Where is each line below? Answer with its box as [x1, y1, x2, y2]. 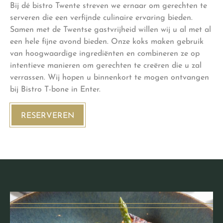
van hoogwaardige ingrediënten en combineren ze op [10, 50, 200, 58]
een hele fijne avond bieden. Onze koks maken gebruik [10, 38, 204, 46]
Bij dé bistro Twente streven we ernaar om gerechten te [10, 2, 207, 10]
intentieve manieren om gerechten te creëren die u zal [10, 62, 202, 70]
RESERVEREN [21, 111, 74, 120]
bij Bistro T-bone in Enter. [10, 86, 101, 94]
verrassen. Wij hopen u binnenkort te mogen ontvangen [10, 74, 209, 82]
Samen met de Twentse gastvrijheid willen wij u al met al [10, 26, 211, 34]
